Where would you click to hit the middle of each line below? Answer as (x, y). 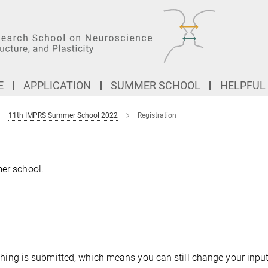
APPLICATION (57, 85)
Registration (157, 115)
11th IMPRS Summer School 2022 (63, 115)
